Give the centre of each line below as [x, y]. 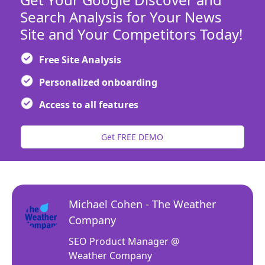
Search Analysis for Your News [121, 17]
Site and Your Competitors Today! [131, 34]
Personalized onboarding [98, 82]
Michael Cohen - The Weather [142, 204]
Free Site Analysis [80, 59]
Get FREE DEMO [132, 137]
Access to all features [88, 104]
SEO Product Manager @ [124, 241]
